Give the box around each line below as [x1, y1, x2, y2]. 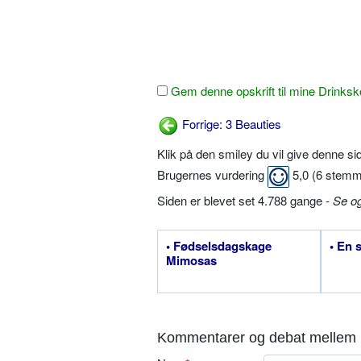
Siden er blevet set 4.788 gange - [157, 191, 333, 209]
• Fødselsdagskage [166, 236, 272, 255]
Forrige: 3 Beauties [179, 115, 281, 133]
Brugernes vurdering [157, 166, 268, 184]
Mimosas [166, 251, 217, 269]
